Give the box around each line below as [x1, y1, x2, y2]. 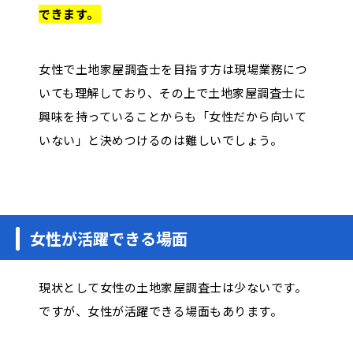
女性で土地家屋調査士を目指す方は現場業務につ [39, 60, 307, 77]
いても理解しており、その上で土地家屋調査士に [39, 84, 306, 101]
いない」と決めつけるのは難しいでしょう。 [39, 131, 282, 148]
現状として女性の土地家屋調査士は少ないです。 [39, 278, 307, 295]
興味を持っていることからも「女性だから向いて [39, 107, 307, 124]
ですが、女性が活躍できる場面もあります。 [39, 302, 282, 319]
